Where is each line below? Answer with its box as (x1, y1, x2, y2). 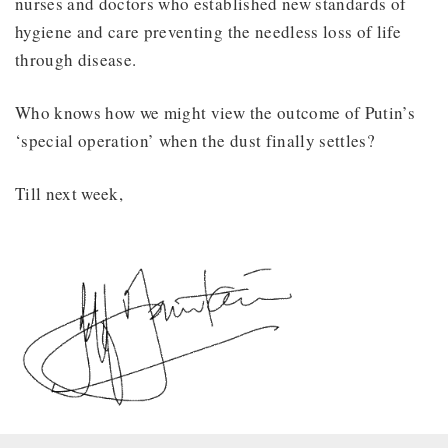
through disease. (15, 48, 143, 72)
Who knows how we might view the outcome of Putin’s (15, 101, 415, 125)
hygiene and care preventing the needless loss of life (15, 20, 402, 44)
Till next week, (15, 182, 124, 206)
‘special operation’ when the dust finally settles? (15, 129, 382, 153)
